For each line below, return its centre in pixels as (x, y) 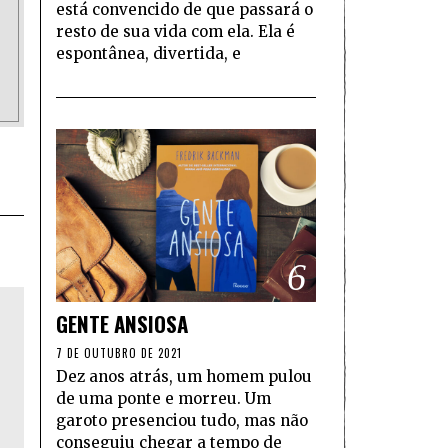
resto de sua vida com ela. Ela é (175, 32)
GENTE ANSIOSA (122, 324)
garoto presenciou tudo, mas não (182, 421)
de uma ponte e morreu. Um (163, 399)
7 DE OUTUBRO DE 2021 (119, 353)
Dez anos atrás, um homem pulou (184, 377)
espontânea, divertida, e (148, 54)
